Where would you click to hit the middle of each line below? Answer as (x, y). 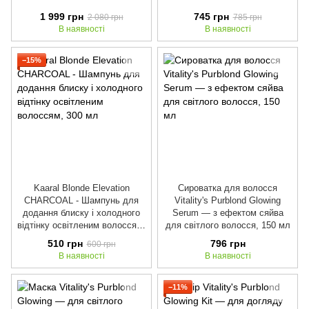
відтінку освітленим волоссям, (81, 226)
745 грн (211, 16)
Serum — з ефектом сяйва (228, 213)
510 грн (65, 243)
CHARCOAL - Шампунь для (81, 201)
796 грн (228, 243)
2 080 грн (105, 17)
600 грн (101, 244)
